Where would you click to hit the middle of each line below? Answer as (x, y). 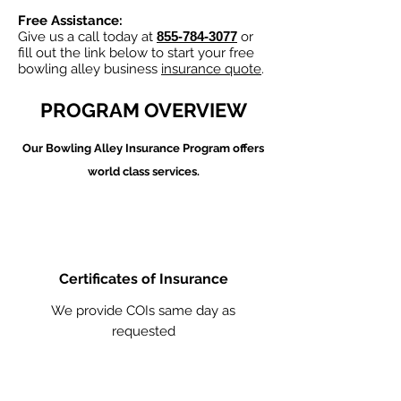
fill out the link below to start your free (136, 53)
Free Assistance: (70, 21)
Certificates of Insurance (143, 279)
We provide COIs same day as (143, 311)
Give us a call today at (87, 37)
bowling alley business (90, 69)
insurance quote (211, 69)
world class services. (143, 171)
